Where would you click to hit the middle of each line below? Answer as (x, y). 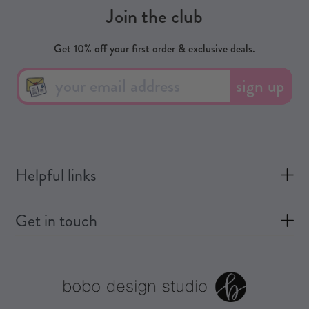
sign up (260, 87)
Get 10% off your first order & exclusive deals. (154, 49)
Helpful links (56, 175)
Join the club (154, 17)
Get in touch (57, 220)
